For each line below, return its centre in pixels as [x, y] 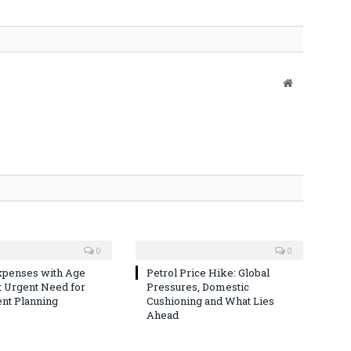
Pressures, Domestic [198, 286]
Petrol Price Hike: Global [208, 272]
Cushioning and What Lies [210, 300]
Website [309, 82]
